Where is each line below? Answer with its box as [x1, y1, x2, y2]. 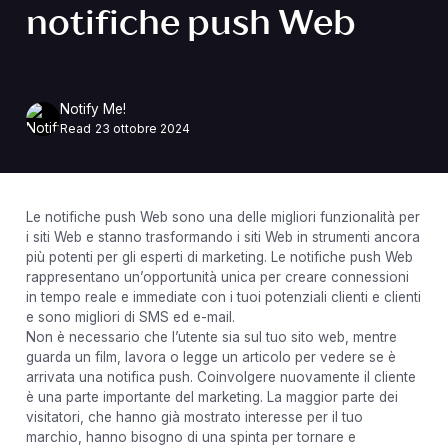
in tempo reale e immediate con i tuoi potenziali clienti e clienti [25, 288, 421, 305]
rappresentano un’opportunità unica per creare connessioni [25, 268, 409, 285]
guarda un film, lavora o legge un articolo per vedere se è [25, 348, 396, 365]
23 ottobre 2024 [94, 120, 190, 136]
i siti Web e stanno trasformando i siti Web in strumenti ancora [25, 228, 420, 245]
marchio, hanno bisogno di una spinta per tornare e [25, 428, 356, 445]
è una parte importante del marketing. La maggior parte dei [25, 388, 398, 405]
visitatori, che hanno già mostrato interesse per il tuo [25, 408, 363, 425]
